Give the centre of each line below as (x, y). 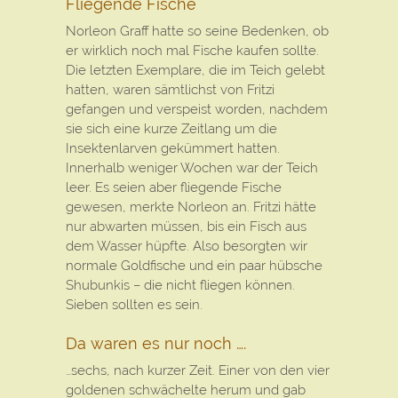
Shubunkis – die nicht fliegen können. (180, 285)
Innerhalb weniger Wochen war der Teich (192, 168)
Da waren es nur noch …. (156, 343)
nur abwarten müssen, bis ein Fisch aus (186, 227)
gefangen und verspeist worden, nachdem (197, 109)
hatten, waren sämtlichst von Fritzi (170, 90)
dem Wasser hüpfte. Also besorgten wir (187, 246)
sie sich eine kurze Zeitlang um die (171, 129)
